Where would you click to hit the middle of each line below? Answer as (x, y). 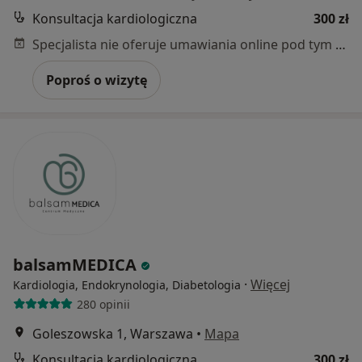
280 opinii (103, 304)
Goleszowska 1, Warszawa (113, 334)
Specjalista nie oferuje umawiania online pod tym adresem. (341, 45)
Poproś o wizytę (97, 80)
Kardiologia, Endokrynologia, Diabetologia (127, 285)
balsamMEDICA (77, 265)
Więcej (270, 285)
